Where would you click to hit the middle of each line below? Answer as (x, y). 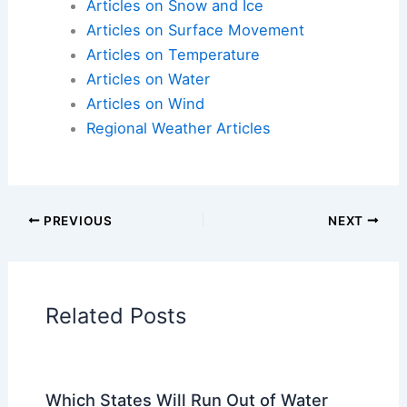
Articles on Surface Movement (195, 30)
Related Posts (115, 316)
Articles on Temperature (173, 54)
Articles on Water (148, 79)
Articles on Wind (145, 103)
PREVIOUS (76, 220)
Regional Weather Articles (178, 128)
